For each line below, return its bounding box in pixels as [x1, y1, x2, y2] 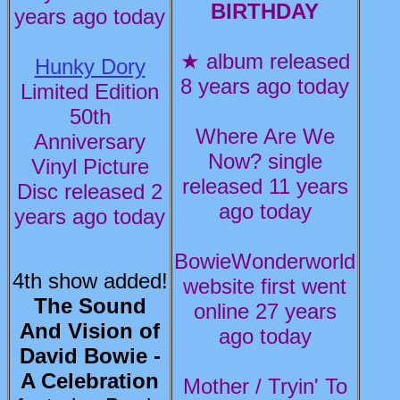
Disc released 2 [17, 179, 162, 204]
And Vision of [20, 319, 160, 343]
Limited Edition [21, 79, 159, 104]
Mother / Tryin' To [182, 374, 347, 398]
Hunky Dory [34, 54, 146, 79]
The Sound [33, 294, 146, 318]
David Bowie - [19, 344, 161, 368]
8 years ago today [180, 74, 349, 98]
